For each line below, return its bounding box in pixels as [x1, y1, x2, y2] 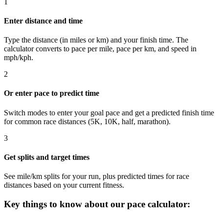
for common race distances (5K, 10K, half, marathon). [4, 117, 171, 126]
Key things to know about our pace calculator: [4, 198, 190, 209]
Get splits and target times [4, 153, 89, 161]
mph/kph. [4, 53, 33, 62]
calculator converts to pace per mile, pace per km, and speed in [4, 44, 197, 53]
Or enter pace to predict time [4, 89, 99, 98]
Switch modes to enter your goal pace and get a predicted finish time [4, 108, 214, 117]
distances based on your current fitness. [4, 181, 124, 190]
